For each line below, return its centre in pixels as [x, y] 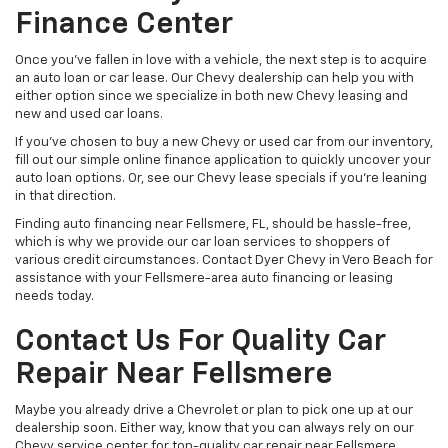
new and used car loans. [89, 115]
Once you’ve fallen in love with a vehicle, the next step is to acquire [221, 61]
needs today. [54, 297]
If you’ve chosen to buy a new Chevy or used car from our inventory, [224, 143]
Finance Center [124, 25]
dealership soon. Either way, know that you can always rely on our [214, 429]
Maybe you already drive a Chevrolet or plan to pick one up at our [214, 411]
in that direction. [65, 197]
